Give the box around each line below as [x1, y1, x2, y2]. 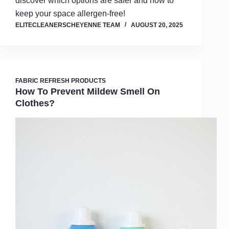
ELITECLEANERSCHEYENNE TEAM [15, 21, 120, 29]
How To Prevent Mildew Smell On [15, 86, 160, 97]
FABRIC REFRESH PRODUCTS [15, 77, 106, 85]
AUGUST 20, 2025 [131, 21, 183, 29]
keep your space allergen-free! [15, 9, 125, 18]
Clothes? [15, 98, 55, 109]
